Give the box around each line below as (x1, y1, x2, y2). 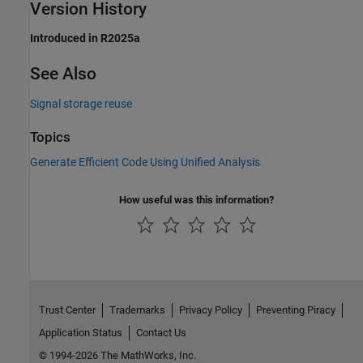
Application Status (38, 326, 122, 339)
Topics (30, 129, 70, 145)
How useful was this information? (119, 193, 274, 206)
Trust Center (38, 303, 96, 316)
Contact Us (135, 326, 186, 339)
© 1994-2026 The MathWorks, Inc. (38, 348, 196, 361)
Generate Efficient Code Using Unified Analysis (30, 155, 260, 169)
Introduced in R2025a (30, 32, 140, 45)
